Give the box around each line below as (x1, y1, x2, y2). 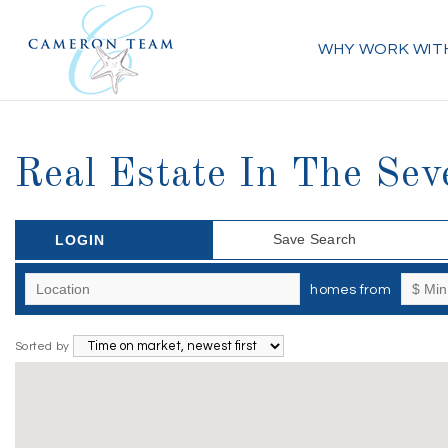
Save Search (272, 231, 357, 247)
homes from (310, 283, 391, 297)
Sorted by (15, 340, 73, 353)
